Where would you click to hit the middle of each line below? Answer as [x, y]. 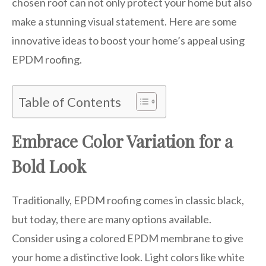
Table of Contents [70, 102]
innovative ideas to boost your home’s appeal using [128, 40]
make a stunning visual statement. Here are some [124, 21]
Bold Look [49, 166]
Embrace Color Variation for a [122, 141]
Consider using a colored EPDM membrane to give [128, 238]
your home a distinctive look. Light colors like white [128, 257]
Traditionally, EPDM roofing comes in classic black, [128, 200]
